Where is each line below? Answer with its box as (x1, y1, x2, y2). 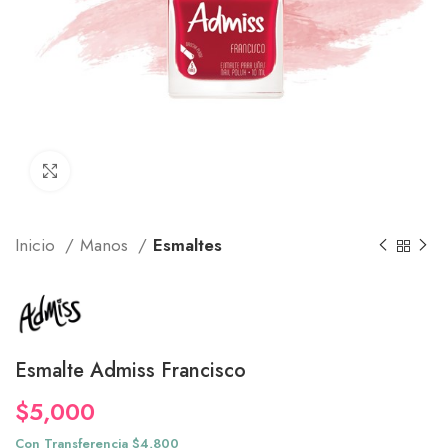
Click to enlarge (70, 161, 169, 180)
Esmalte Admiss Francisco (15, 356, 246, 385)
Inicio (15, 233, 60, 257)
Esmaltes (153, 233, 222, 257)
